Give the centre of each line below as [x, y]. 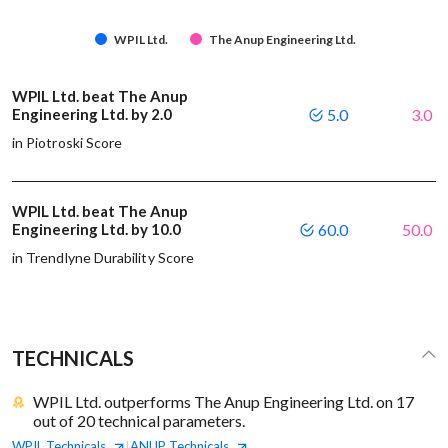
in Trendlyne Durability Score [103, 258]
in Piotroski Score [67, 143]
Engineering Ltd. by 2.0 [93, 114]
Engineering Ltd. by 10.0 [98, 229]
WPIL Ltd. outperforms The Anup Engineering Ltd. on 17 [224, 402]
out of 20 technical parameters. [139, 421]
